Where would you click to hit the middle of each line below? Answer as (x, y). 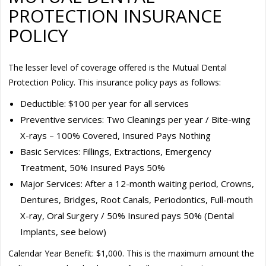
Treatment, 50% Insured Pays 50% (93, 167)
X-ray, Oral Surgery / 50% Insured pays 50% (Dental (127, 215)
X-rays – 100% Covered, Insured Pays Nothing (116, 135)
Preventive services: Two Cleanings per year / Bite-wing (136, 119)
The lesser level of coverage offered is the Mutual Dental (118, 67)
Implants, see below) (64, 231)
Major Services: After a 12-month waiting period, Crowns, (137, 183)
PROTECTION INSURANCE (115, 15)
